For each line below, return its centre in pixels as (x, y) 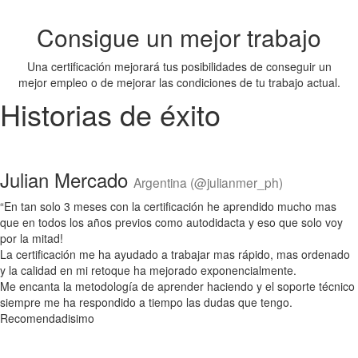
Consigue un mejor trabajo (179, 37)
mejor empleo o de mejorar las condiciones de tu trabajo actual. (179, 82)
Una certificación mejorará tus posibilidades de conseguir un (179, 66)
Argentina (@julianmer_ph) (208, 182)
